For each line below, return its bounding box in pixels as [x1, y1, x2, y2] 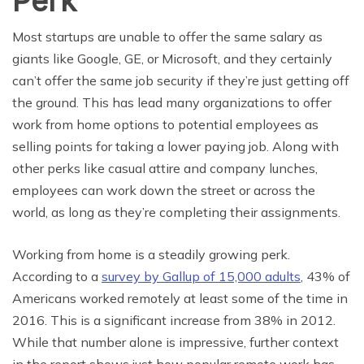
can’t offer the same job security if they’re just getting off [12, 72, 349, 89]
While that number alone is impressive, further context [12, 334, 339, 350]
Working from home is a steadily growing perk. [12, 246, 290, 262]
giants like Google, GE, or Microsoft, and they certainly [12, 50, 332, 67]
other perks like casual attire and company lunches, [12, 160, 318, 176]
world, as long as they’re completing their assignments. [12, 204, 340, 220]
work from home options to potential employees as [12, 116, 318, 132]
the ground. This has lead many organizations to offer [12, 94, 331, 110]
